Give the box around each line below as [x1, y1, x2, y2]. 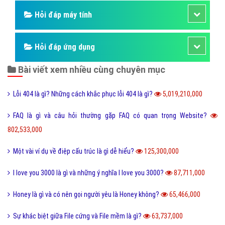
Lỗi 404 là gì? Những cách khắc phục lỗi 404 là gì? [13, 177, 154, 185]
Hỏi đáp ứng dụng [33, 129, 95, 139]
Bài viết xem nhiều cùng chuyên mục [16, 151, 165, 162]
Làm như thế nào [33, 33, 91, 43]
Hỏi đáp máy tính [33, 97, 92, 107]
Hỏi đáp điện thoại [33, 65, 98, 75]
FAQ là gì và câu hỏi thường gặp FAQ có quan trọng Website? [13, 198, 210, 207]
